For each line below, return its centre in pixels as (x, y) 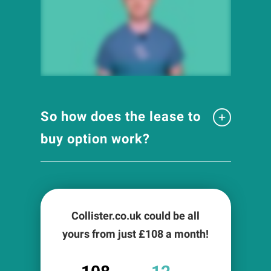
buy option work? (95, 139)
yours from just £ (104, 234)
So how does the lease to (120, 117)
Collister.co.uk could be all (135, 216)
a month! (186, 234)
